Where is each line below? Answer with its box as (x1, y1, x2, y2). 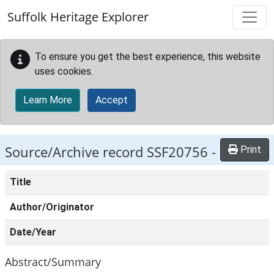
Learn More (23, 94, 72, 106)
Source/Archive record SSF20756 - (5, 143, 216, 161)
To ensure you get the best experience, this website (35, 51, 261, 62)
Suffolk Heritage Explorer (7, 9, 149, 25)
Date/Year (10, 226, 56, 238)
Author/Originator (10, 201, 94, 213)
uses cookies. (35, 65, 93, 77)
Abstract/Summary (5, 254, 101, 269)
